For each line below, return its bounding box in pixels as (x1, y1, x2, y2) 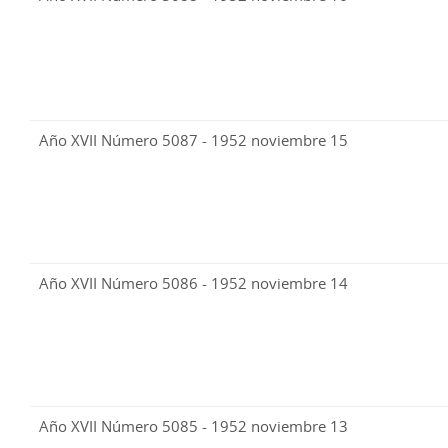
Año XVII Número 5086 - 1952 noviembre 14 (39, 273, 348, 294)
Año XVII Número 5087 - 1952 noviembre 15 (39, 130, 348, 151)
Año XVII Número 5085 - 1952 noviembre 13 (39, 416, 348, 437)
